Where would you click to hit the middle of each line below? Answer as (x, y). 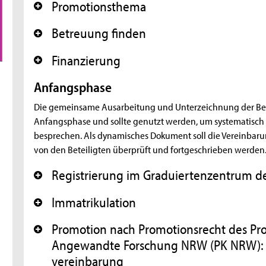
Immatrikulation (94, 202)
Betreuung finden (99, 33)
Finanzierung (86, 60)
